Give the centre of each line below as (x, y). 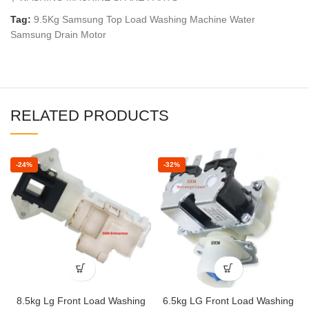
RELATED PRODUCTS (90, 115)
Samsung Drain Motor (58, 34)
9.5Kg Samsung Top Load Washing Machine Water (144, 19)
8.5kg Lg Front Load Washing (81, 300)
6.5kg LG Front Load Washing (228, 300)
